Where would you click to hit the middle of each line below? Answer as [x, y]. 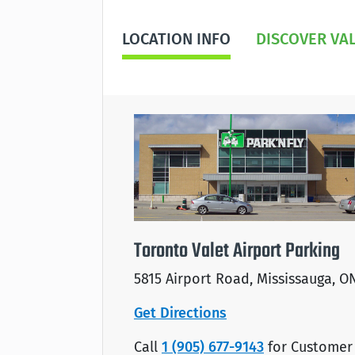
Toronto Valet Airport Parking [237, 251]
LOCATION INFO [176, 39]
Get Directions [180, 313]
